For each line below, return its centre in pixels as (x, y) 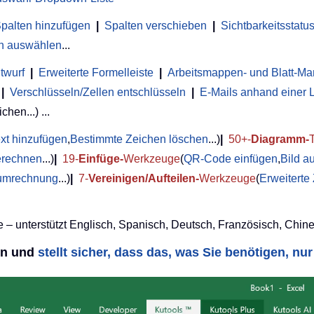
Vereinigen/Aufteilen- (144, 179)
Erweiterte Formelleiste (96, 73)
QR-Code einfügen (231, 159)
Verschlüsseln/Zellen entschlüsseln (98, 93)
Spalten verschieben (156, 26)
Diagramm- (280, 139)
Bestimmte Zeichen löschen (139, 139)
